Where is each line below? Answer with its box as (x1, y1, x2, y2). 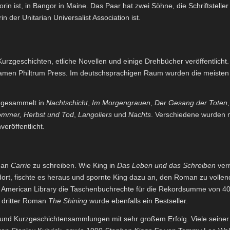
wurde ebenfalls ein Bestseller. (87, 196, 188, 205)
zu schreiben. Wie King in (31, 161, 117, 169)
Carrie (11, 161, 31, 169)
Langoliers (78, 110, 112, 119)
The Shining (48, 196, 87, 205)
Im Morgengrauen (92, 98, 150, 107)
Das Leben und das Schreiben (117, 161, 216, 169)
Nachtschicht (46, 98, 88, 107)
